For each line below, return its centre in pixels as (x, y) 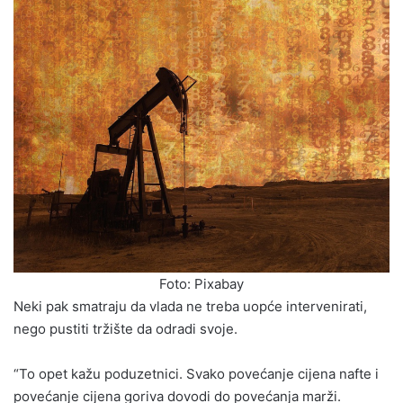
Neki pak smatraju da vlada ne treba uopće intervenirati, (190, 307)
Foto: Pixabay (201, 283)
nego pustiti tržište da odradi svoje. (125, 329)
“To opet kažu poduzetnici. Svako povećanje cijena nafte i (196, 374)
